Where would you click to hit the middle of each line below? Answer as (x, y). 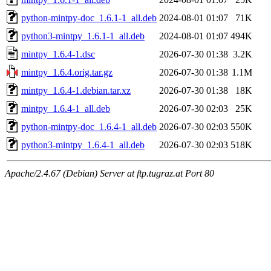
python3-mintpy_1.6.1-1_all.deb (83, 36)
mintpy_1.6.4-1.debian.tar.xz (76, 90)
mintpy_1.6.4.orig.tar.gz (67, 72)
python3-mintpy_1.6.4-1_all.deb (83, 145)
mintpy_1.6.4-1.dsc (58, 54)
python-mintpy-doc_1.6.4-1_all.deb (89, 126)
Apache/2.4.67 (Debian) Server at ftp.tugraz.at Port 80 (109, 173)
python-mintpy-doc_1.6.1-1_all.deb (89, 18)
